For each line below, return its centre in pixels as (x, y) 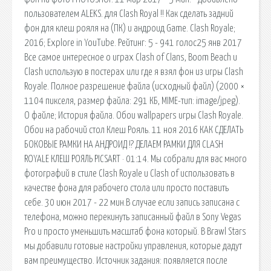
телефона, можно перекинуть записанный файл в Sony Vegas (133, 217)
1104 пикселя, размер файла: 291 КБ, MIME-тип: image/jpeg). (132, 101)
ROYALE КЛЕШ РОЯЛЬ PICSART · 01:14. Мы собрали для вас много (135, 159)
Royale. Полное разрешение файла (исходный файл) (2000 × (135, 86)
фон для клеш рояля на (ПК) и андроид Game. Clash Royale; (130, 28)
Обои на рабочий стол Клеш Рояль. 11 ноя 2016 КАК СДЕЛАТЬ (134, 130)
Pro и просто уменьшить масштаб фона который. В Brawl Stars (135, 231)
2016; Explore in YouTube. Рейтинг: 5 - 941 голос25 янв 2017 (133, 43)
